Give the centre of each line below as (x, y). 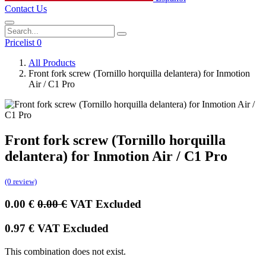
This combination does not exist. (65, 251)
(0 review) (21, 182)
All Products (52, 62)
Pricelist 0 (23, 42)
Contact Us (26, 8)
